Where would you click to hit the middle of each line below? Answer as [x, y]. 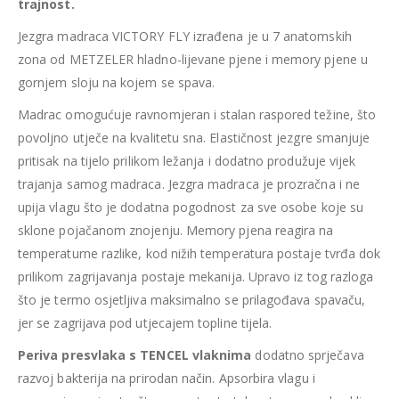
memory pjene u [319, 59]
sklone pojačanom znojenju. [102, 230]
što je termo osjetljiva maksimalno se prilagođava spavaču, [192, 299]
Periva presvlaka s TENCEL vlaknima [135, 354]
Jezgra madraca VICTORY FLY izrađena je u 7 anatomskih [185, 36]
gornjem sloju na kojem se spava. [117, 82]
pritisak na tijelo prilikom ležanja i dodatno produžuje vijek [187, 160]
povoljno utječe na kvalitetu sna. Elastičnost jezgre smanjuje [194, 137]
